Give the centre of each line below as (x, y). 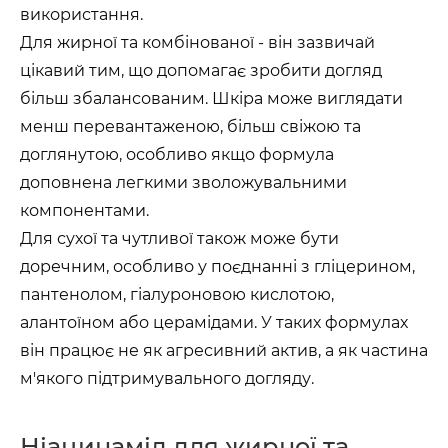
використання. (81, 14)
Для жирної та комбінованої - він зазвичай (197, 42)
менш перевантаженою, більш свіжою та (190, 126)
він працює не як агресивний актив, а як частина (224, 350)
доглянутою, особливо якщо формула (177, 154)
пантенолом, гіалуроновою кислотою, (177, 294)
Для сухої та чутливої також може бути (179, 238)
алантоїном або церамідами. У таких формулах (214, 322)
